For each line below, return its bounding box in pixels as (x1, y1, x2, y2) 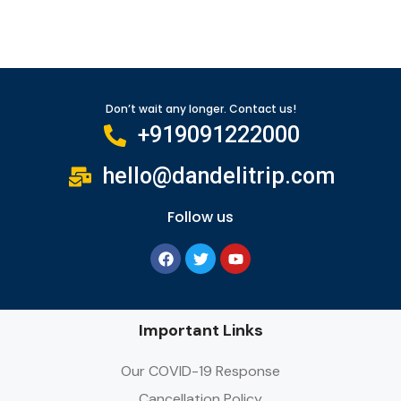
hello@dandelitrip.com (103, 163, 336, 189)
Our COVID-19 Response (121, 362, 280, 380)
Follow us (167, 207, 234, 227)
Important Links (138, 320, 263, 341)
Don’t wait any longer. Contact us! (105, 101, 296, 116)
